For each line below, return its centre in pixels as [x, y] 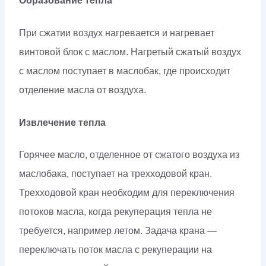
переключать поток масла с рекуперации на [115, 250]
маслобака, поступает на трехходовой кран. [115, 174]
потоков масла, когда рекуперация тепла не [115, 212]
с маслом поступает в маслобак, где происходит [125, 71]
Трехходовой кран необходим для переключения [127, 193]
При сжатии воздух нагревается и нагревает [117, 33]
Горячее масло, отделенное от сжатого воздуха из [129, 155]
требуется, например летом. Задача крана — [118, 231]
